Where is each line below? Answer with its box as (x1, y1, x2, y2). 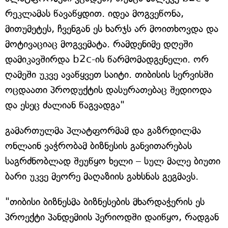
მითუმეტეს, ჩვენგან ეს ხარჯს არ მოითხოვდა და (5, 23, 218, 35)
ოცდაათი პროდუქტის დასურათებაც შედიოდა (5, 84, 212, 96)
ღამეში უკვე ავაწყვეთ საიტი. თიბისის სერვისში (5, 69, 213, 80)
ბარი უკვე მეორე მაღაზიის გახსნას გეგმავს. (5, 170, 198, 182)
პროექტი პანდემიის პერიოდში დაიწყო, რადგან (5, 211, 219, 223)
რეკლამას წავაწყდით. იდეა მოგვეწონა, (5, 8, 184, 19)
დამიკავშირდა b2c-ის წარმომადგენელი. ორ (5, 53, 209, 65)
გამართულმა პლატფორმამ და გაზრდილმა (5, 125, 201, 136)
